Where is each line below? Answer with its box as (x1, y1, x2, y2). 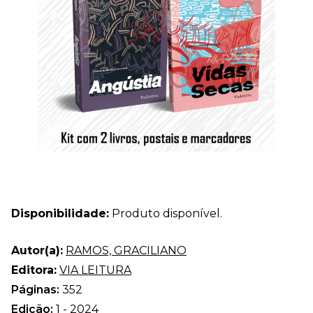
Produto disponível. (109, 206, 222, 220)
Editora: (11, 263, 57, 277)
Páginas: (11, 282, 62, 296)
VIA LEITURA (59, 263, 131, 277)
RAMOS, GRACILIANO (66, 243, 187, 257)
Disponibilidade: (11, 206, 109, 220)
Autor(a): (11, 243, 63, 257)
